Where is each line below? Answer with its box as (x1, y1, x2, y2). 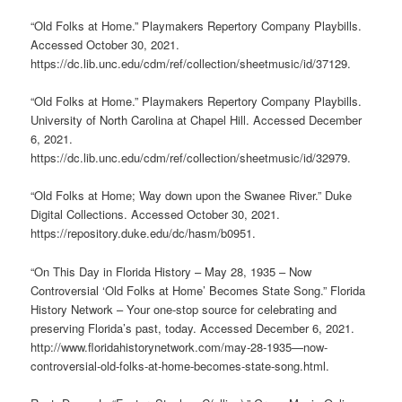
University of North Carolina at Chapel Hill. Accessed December (31, 111, 363, 129)
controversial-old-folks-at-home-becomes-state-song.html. (31, 356, 334, 374)
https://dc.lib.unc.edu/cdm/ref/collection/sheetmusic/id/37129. (31, 55, 355, 73)
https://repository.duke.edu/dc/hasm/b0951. (31, 224, 260, 242)
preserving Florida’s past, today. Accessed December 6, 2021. (31, 319, 355, 336)
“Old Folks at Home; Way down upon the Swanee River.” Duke (31, 187, 353, 205)
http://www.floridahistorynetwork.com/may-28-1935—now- (31, 337, 328, 355)
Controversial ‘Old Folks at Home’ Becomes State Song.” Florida (31, 281, 366, 299)
